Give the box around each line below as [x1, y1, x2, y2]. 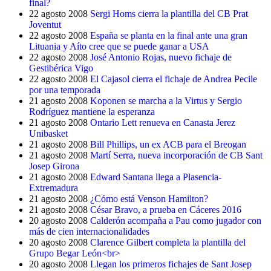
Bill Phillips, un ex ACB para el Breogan [90, 139, 246, 149]
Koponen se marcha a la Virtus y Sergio [90, 96, 242, 106]
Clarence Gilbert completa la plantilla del [90, 237, 246, 247]
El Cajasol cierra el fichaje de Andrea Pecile [90, 74, 257, 84]
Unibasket [29, 128, 68, 139]
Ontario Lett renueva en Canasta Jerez [90, 117, 235, 128]
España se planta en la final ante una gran [90, 30, 247, 41]
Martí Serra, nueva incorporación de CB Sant [90, 150, 263, 160]
